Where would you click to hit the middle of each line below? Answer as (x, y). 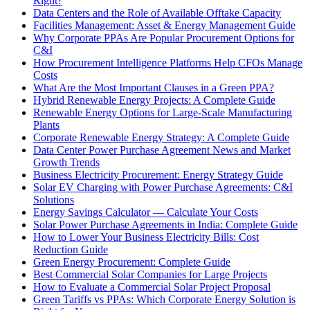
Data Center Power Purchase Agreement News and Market (162, 150)
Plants (46, 125)
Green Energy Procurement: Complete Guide (132, 262)
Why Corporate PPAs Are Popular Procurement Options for (164, 38)
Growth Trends (66, 163)
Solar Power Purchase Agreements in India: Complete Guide (165, 225)
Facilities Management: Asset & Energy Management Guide (164, 26)
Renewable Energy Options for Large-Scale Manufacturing (163, 113)
